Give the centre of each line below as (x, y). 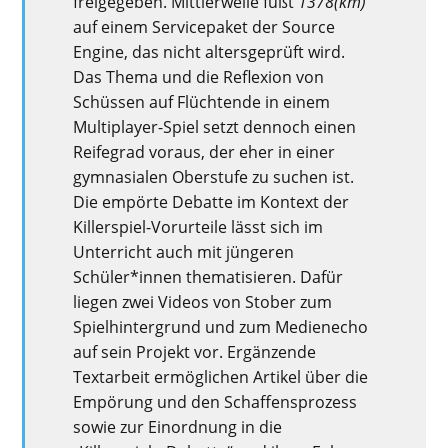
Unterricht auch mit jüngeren (184, 251)
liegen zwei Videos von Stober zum (203, 301)
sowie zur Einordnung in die (178, 426)
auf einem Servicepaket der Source (204, 26)
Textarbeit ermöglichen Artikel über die (221, 376)
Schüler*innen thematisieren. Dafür (208, 276)
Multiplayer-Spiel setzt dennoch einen (215, 126)
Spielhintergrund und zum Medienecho (221, 326)
